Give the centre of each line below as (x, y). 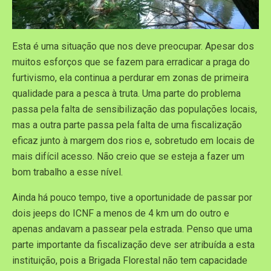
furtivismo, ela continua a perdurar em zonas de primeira (130, 78)
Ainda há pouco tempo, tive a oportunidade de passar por (132, 198)
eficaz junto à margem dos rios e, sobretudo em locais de (133, 141)
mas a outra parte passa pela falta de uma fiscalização (127, 125)
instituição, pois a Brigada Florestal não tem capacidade (130, 261)
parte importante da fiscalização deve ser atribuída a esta (133, 245)
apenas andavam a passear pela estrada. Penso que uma (132, 229)
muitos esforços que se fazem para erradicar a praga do (131, 62)
